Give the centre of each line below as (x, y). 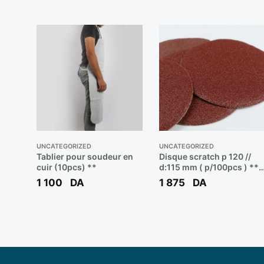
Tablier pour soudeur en (85, 156)
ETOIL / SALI (183, 177)
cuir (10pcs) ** (66, 167)
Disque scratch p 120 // (190, 156)
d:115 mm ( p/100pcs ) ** (179, 167)
